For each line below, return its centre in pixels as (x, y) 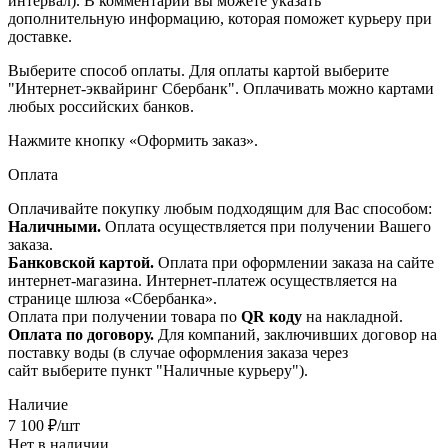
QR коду (271, 316)
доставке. (40, 36)
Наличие (38, 404)
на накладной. (352, 316)
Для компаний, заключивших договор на (295, 334)
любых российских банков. (101, 106)
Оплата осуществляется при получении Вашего (266, 226)
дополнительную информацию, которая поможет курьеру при (220, 18)
